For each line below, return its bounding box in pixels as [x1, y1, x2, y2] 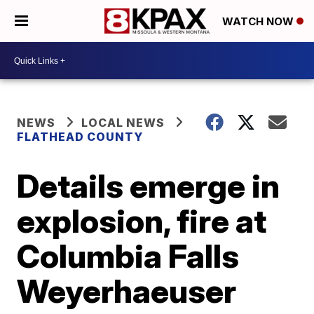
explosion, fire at [17, 201, 267, 240]
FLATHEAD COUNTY [17, 130, 144, 144]
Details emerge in [17, 166, 280, 205]
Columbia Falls [17, 236, 240, 275]
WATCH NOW [222, 15, 296, 29]
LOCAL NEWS [81, 116, 165, 130]
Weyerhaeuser [17, 271, 237, 310]
